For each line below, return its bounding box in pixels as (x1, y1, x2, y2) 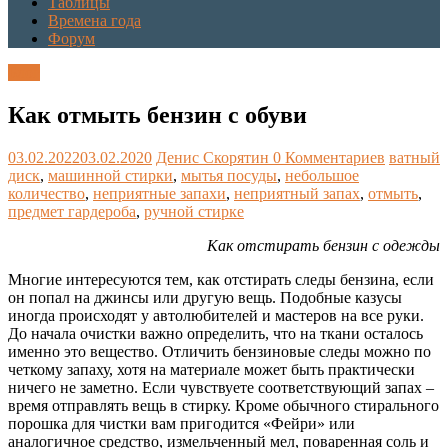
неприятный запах (234, 185, 360, 203)
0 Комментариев (273, 149, 385, 167)
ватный (389, 149, 440, 167)
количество (8, 185, 85, 203)
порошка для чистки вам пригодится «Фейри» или (8, 415, 355, 433)
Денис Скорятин (156, 149, 273, 167)
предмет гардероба (8, 203, 136, 221)
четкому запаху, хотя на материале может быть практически (8, 361, 415, 379)
